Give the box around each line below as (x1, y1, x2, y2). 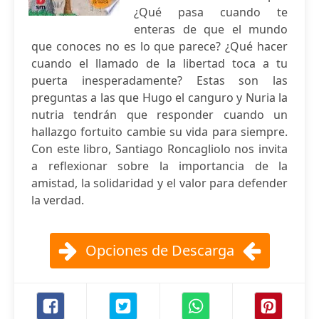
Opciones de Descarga (85, 241, 234, 260)
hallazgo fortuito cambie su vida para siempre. (31, 124, 288, 140)
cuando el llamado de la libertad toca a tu (31, 56, 288, 71)
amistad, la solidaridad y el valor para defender (31, 175, 288, 191)
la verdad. (31, 192, 84, 208)
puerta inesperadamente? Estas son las (31, 73, 288, 88)
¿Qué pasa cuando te (134, 4, 288, 20)
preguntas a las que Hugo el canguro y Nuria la (31, 90, 288, 105)
